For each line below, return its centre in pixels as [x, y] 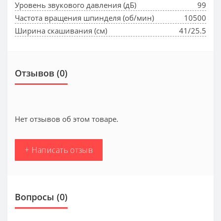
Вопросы [35, 197]
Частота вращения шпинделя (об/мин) [84, 18]
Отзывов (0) [41, 73]
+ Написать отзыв [59, 150]
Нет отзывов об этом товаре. [67, 119]
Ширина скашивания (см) [61, 31]
